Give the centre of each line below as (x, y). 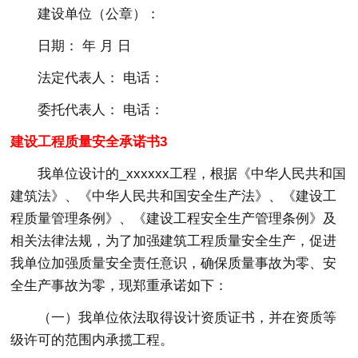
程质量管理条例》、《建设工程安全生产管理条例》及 (174, 218)
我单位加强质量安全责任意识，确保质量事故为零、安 (174, 263)
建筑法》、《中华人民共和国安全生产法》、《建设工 (174, 196)
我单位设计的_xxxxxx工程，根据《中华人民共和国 (192, 173)
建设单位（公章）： (99, 14)
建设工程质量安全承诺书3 (89, 141)
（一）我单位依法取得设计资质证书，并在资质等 (187, 317)
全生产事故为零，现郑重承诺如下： (119, 285)
